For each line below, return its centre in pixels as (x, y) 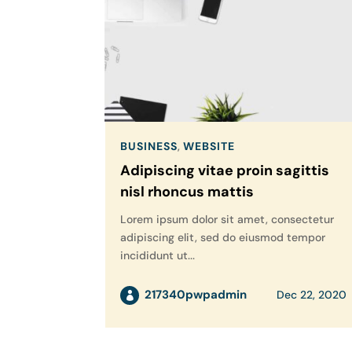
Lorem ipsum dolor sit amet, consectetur (227, 220)
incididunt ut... (158, 256)
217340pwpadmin (196, 295)
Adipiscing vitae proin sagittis (225, 171)
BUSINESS (149, 147)
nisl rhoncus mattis (187, 192)
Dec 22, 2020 (312, 295)
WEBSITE (209, 147)
